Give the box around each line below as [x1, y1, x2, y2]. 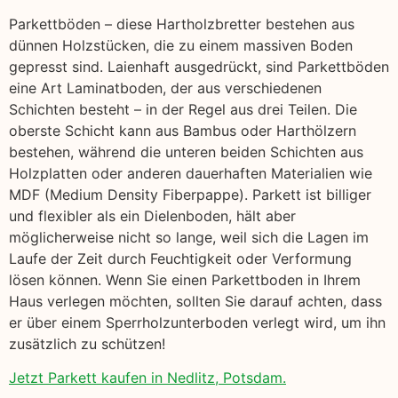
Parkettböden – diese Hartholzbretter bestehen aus [9, 14, 354, 33]
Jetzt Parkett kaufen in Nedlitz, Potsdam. [9, 369, 286, 387]
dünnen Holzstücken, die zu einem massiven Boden [9, 36, 353, 54]
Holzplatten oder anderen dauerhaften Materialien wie [9, 163, 372, 182]
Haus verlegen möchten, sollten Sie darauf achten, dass [9, 291, 382, 310]
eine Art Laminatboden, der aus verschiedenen [9, 78, 322, 97]
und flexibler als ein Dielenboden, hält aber [9, 206, 296, 225]
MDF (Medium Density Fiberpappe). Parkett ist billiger [9, 185, 371, 203]
